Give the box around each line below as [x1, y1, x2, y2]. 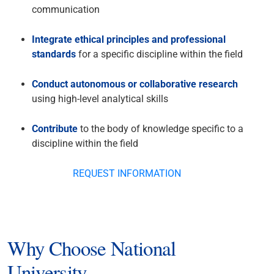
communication [32, 4, 100, 16]
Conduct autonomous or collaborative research [32, 78, 239, 91]
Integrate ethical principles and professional [32, 34, 226, 46]
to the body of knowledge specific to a [78, 123, 244, 135]
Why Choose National [7, 234, 176, 261]
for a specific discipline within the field [76, 48, 243, 61]
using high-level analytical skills [32, 93, 169, 105]
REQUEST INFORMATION [73, 168, 182, 180]
